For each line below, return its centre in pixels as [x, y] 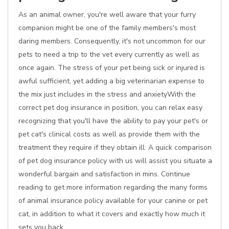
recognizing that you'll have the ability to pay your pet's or [113, 121]
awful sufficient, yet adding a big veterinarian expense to [111, 81]
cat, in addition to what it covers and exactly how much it [112, 214]
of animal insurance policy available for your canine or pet [113, 201]
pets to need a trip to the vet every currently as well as [109, 54]
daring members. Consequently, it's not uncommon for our [112, 41]
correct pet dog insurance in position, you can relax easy [110, 108]
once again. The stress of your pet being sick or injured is [112, 68]
